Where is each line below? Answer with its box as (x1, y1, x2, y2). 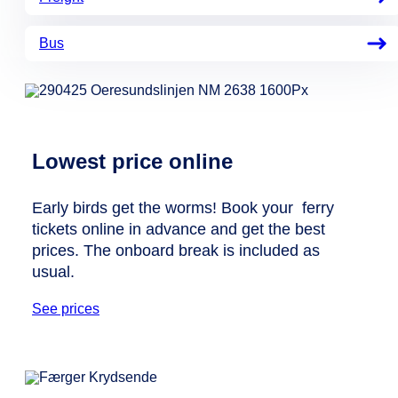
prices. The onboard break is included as (32, 242, 320, 260)
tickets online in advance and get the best (32, 220, 325, 239)
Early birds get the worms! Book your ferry (32, 199, 334, 218)
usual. (32, 263, 75, 282)
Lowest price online (32, 149, 233, 174)
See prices (32, 301, 99, 317)
